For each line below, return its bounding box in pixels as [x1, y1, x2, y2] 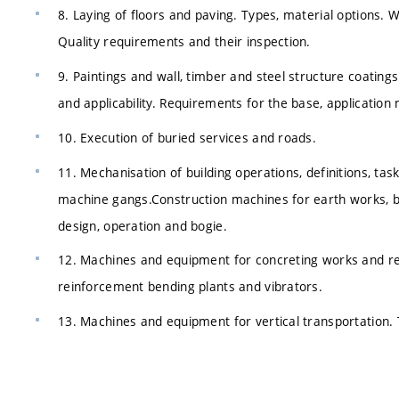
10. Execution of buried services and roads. [58, 128, 317, 146]
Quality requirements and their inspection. [58, 33, 311, 51]
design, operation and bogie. [58, 216, 227, 234]
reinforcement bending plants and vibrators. [58, 278, 323, 296]
